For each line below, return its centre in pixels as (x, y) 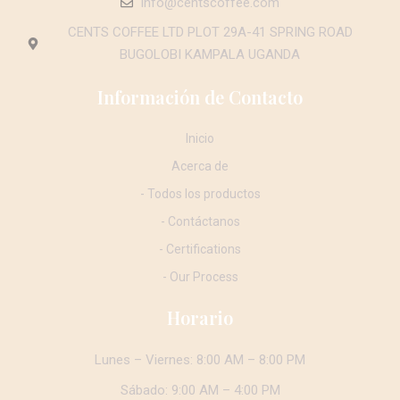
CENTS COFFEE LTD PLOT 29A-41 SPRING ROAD (210, 33)
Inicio (200, 139)
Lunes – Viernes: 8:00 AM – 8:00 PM (200, 360)
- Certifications (200, 250)
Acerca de (200, 167)
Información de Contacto (200, 97)
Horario (200, 318)
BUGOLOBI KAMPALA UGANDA (210, 55)
